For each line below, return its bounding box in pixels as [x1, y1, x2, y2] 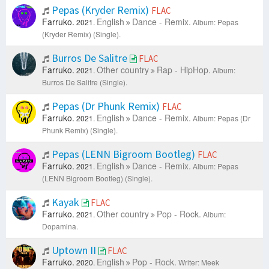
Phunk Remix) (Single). [42, 125, 118, 136]
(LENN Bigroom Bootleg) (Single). [42, 173, 153, 184]
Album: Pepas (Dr [193, 113, 250, 124]
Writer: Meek [178, 257, 219, 268]
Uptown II [49, 243, 98, 258]
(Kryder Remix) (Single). [42, 29, 121, 40]
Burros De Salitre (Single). [42, 77, 127, 88]
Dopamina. [42, 221, 78, 232]
